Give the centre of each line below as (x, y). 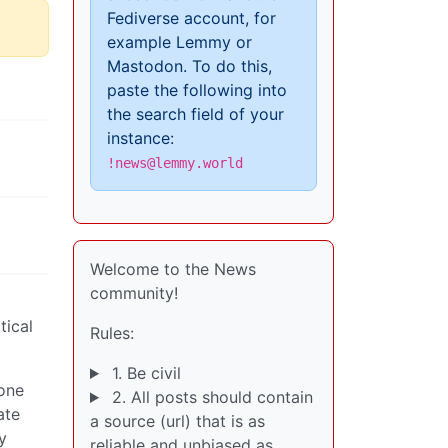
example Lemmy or (179, 42)
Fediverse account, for (191, 18)
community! (134, 293)
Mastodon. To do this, (189, 66)
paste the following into (197, 90)
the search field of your (195, 114)
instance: (140, 138)
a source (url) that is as (177, 421)
